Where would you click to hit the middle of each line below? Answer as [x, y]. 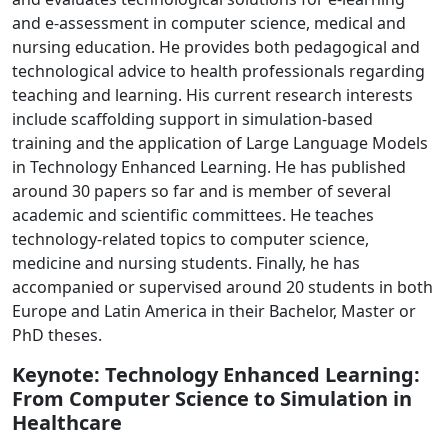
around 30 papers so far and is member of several [201, 190]
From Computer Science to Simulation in [212, 398]
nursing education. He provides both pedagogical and [216, 46]
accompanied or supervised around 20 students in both [222, 286]
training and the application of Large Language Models [220, 142]
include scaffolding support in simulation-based [192, 118]
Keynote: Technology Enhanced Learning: [216, 374]
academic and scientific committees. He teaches [193, 214]
